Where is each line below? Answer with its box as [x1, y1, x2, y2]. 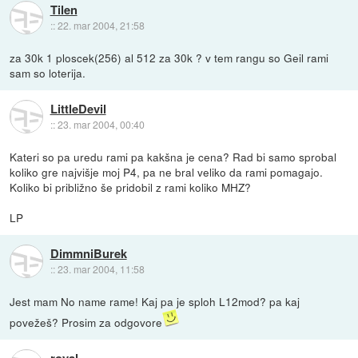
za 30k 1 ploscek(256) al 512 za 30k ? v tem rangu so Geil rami [10, 49, 329, 66]
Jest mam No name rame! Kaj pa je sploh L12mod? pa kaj [10, 292, 300, 309]
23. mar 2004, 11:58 [57, 262, 145, 276]
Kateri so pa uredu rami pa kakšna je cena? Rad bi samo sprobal [10, 148, 337, 165]
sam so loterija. [10, 64, 86, 81]
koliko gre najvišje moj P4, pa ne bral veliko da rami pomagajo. [10, 163, 324, 180]
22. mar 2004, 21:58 [57, 18, 145, 32]
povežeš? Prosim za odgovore [10, 313, 163, 330]
